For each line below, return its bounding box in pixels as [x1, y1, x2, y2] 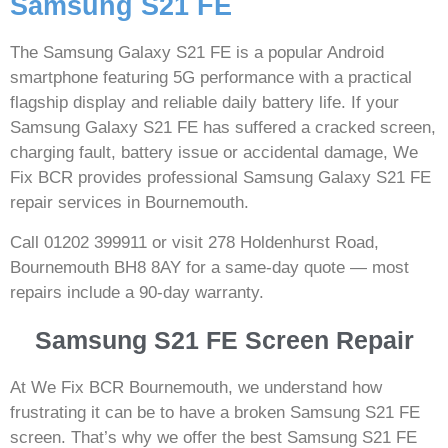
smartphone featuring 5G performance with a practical [10, 68, 412, 88]
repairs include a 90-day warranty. [10, 282, 264, 302]
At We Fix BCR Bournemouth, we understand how [10, 377, 382, 397]
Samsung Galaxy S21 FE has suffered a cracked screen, [10, 118, 436, 138]
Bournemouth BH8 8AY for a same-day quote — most [10, 257, 409, 277]
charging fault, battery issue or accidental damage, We [10, 143, 418, 163]
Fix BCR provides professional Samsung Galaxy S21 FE [10, 168, 431, 188]
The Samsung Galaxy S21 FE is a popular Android [10, 43, 384, 63]
